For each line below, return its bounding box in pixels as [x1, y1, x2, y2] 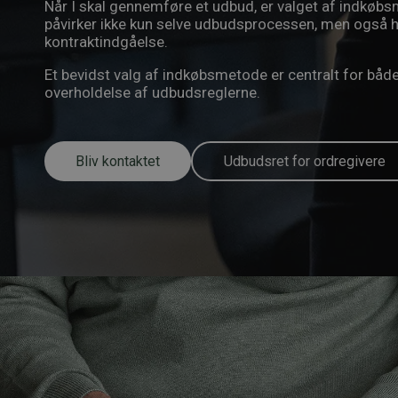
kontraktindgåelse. [44, 33, 168, 51]
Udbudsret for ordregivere [224, 152, 386, 170]
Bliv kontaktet [76, 152, 160, 170]
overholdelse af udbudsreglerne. [44, 84, 260, 101]
